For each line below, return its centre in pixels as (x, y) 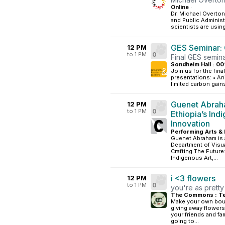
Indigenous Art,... (194, 158)
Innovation (190, 124)
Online (180, 7)
